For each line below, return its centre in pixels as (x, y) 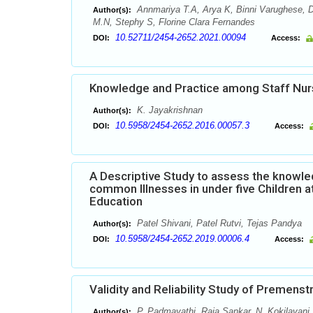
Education (116, 201)
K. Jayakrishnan (168, 110)
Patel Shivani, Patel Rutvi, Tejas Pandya (218, 223)
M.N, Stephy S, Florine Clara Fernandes (174, 22)
